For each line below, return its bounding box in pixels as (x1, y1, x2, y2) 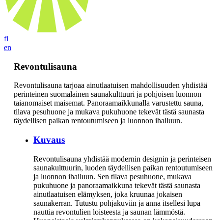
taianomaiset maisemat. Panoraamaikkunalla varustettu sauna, (14, 99, 203, 108)
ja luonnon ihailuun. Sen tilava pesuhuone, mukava (33, 172, 192, 181)
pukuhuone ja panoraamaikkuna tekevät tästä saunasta (33, 181, 200, 190)
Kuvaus (33, 135, 65, 145)
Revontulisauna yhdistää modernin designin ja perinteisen (33, 154, 211, 163)
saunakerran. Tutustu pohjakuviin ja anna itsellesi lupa (33, 198, 200, 207)
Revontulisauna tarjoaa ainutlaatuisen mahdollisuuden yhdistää (14, 81, 207, 90)
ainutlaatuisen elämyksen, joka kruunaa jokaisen (33, 190, 182, 198)
